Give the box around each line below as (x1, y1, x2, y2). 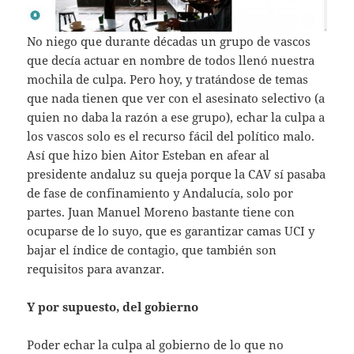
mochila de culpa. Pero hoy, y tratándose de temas (27, 71, 309, 88)
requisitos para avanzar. (27, 261, 165, 277)
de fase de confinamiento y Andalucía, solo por (27, 185, 294, 201)
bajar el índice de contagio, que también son (27, 242, 277, 258)
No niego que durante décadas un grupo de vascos (27, 33, 311, 50)
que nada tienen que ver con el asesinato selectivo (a (27, 90, 326, 107)
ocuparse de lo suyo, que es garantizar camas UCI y (27, 223, 315, 239)
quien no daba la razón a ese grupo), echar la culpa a (27, 109, 326, 126)
